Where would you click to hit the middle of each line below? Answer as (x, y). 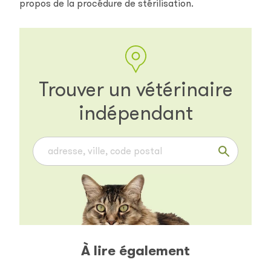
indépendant (135, 114)
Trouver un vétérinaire (135, 90)
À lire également (135, 250)
